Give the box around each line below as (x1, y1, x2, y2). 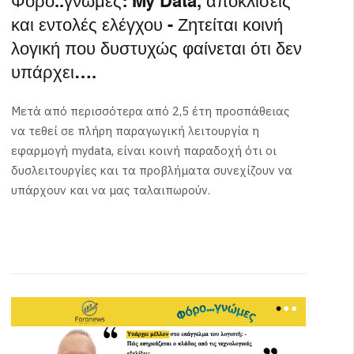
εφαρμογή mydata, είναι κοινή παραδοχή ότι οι (10, 143, 277, 159)
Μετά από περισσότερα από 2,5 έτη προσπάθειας (10, 104, 289, 119)
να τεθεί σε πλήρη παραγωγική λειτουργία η (10, 123, 259, 139)
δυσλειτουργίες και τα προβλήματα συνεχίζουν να (10, 163, 292, 179)
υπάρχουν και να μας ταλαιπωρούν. (10, 183, 210, 198)
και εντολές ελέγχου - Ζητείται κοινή (10, 12, 283, 40)
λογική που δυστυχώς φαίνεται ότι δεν (10, 36, 302, 64)
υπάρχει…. (10, 59, 96, 88)
